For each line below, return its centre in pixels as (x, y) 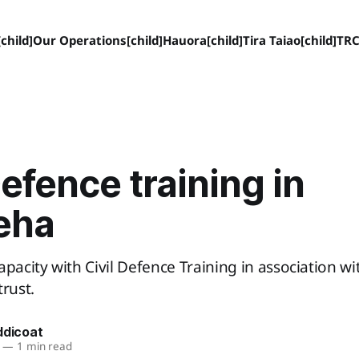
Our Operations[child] (97, 40)
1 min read (43, 346)
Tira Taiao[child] (289, 40)
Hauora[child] (202, 40)
